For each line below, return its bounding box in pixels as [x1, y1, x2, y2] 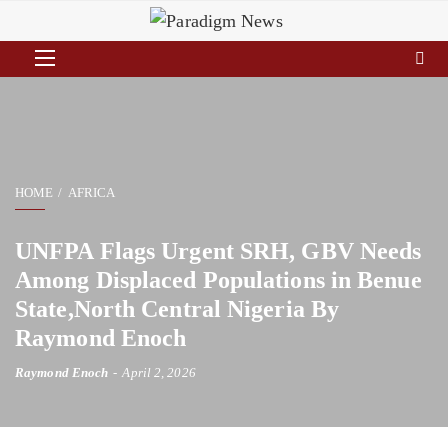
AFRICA [67, 185, 116, 201]
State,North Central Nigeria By [15, 296, 340, 323]
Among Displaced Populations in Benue [15, 267, 422, 294]
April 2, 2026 [122, 365, 196, 381]
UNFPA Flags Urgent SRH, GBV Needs [15, 238, 422, 265]
